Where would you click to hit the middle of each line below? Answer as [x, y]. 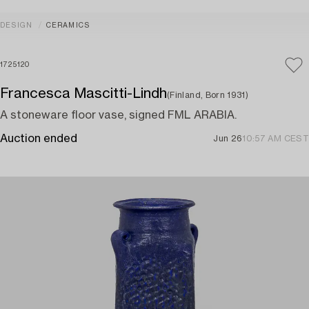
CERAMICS [68, 26]
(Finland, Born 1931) [208, 95]
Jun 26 [228, 139]
